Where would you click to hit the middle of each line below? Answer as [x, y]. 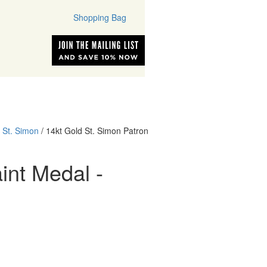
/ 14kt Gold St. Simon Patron [94, 131]
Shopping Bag [98, 17]
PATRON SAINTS [93, 95]
